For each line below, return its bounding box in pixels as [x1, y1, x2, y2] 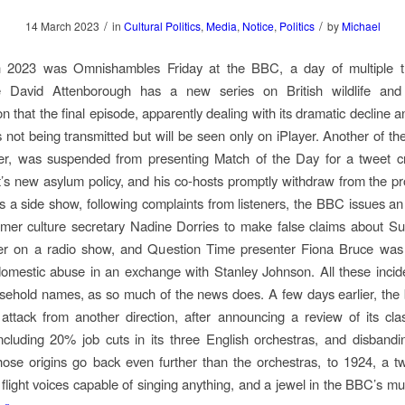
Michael [341, 18, 381, 33]
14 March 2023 [24, 18, 99, 33]
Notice [241, 18, 274, 33]
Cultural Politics [123, 18, 201, 33]
